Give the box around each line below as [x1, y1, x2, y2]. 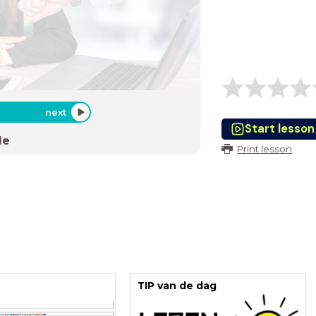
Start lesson [244, 121, 315, 136]
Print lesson [237, 143, 293, 154]
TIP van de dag [137, 280, 217, 292]
